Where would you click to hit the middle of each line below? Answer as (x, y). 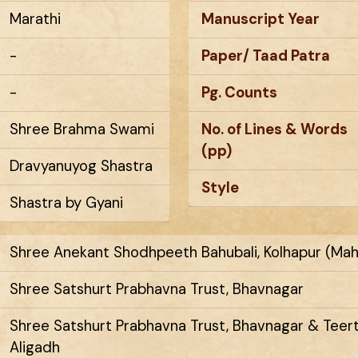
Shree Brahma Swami (82, 130)
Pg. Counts (239, 93)
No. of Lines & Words (274, 130)
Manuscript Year (261, 20)
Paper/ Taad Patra (266, 56)
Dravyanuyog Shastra (81, 167)
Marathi (35, 20)
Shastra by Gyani (66, 203)
